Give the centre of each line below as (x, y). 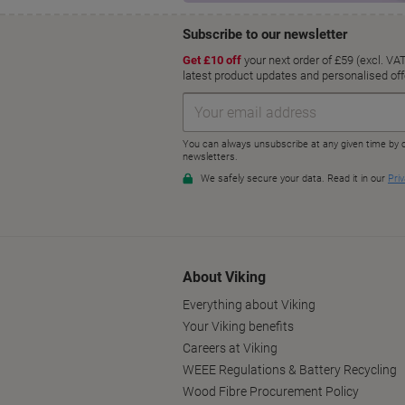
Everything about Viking (249, 305)
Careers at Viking (230, 348)
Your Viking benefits (238, 327)
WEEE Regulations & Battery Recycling (290, 370)
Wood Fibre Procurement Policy (271, 392)
